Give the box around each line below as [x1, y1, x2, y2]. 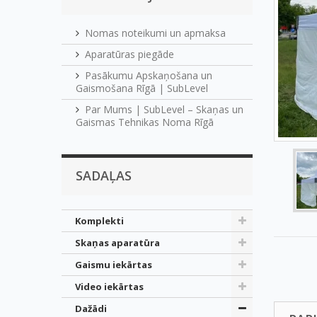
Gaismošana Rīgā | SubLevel [76, 81, 208, 96]
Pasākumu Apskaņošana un [85, 69, 212, 83]
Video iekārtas [75, 280, 144, 294]
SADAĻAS [76, 167, 132, 185]
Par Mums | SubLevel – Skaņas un [85, 103, 243, 117]
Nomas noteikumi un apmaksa [85, 26, 226, 40]
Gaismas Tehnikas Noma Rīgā [76, 115, 214, 129]
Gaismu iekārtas [75, 258, 152, 272]
